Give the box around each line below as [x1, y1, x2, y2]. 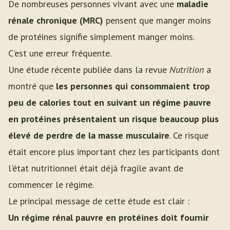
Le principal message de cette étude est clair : [8, 195, 189, 207]
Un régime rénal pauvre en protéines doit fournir [8, 212, 208, 223]
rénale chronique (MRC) [8, 14, 103, 26]
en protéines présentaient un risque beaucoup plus [8, 113, 219, 125]
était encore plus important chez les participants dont [8, 146, 220, 158]
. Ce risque [169, 129, 208, 141]
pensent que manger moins [103, 14, 211, 26]
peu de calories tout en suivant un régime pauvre [8, 97, 211, 108]
